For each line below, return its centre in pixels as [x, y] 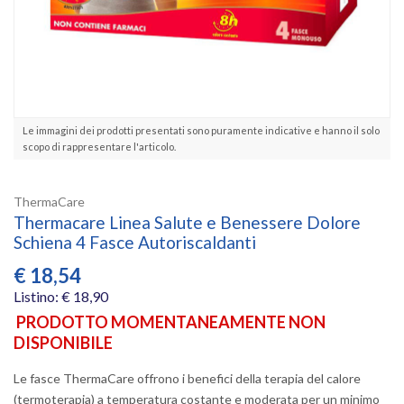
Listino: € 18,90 [61, 296]
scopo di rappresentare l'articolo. [99, 146]
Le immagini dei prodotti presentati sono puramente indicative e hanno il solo [201, 130]
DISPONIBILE [63, 342]
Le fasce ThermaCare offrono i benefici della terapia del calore [187, 378]
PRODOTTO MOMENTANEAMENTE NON [171, 321]
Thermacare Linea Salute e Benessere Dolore [187, 222]
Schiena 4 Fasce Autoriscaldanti [135, 242]
